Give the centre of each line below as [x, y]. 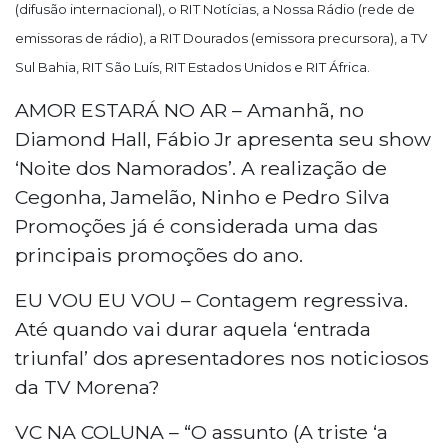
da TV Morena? [87, 386]
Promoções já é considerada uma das [196, 225]
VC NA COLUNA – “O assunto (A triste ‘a [201, 431]
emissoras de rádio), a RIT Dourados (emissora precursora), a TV [221, 37]
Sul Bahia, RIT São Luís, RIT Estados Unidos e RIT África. [192, 66]
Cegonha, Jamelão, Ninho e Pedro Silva [202, 196]
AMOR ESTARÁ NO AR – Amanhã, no [189, 109]
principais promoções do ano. [159, 254]
